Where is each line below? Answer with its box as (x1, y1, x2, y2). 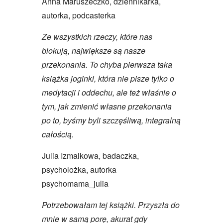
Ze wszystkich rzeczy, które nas (42, 30, 152, 42)
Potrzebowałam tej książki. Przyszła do (42, 199, 180, 211)
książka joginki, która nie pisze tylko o (42, 72, 174, 84)
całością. (42, 128, 74, 140)
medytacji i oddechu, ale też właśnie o (42, 86, 176, 98)
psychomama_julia (42, 177, 109, 189)
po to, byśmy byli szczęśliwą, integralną (42, 114, 181, 126)
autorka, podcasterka (42, 9, 115, 21)
